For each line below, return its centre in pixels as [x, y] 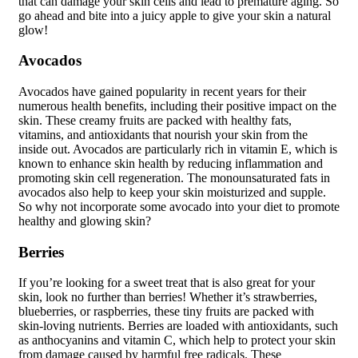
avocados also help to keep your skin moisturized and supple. [172, 192]
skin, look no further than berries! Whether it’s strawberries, [168, 297]
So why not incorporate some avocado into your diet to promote [179, 206]
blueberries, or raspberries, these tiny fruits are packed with [166, 312]
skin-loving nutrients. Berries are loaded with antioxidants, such [178, 326]
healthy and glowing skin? [85, 221]
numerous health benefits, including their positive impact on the [177, 105]
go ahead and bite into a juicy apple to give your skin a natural [175, 15]
